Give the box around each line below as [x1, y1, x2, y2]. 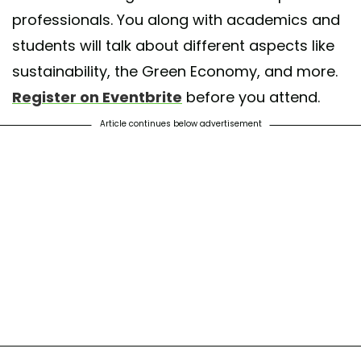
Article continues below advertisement [99, 117, 262, 130]
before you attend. [182, 86, 320, 107]
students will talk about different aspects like [12, 35, 334, 56]
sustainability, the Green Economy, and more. [12, 60, 338, 81]
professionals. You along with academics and [12, 9, 340, 30]
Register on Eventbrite [12, 86, 182, 107]
